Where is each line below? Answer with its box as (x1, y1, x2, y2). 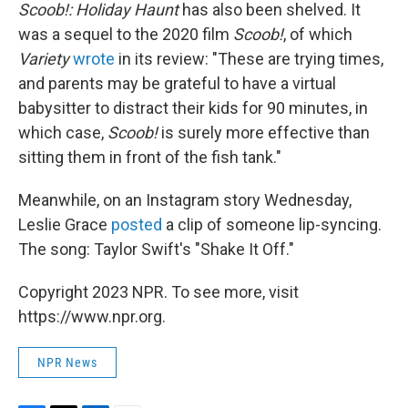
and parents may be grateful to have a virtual (18, 74, 336, 93)
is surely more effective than (158, 123, 370, 142)
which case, (18, 123, 107, 142)
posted (111, 215, 162, 234)
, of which (283, 25, 352, 44)
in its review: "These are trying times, (115, 49, 383, 68)
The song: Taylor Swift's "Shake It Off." (18, 240, 294, 259)
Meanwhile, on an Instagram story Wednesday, (18, 190, 352, 209)
